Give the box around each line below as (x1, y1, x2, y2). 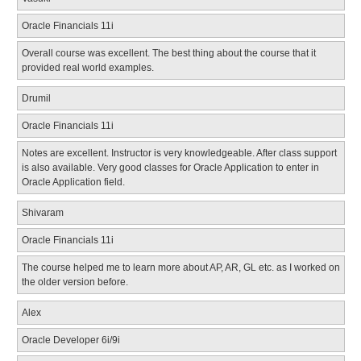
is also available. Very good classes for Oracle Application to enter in (21, 161, 319, 173)
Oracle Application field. (21, 176, 125, 188)
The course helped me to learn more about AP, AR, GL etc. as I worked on (21, 261, 340, 273)
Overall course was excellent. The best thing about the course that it (21, 47, 316, 59)
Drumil (21, 92, 51, 104)
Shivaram (21, 206, 64, 218)
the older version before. (21, 276, 128, 288)
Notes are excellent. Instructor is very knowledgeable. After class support (21, 147, 337, 159)
